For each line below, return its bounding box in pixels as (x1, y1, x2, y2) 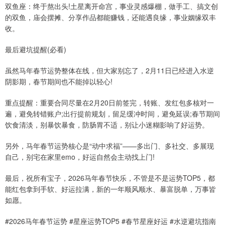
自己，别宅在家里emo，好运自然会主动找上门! (5, 151, 155, 162)
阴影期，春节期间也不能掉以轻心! (5, 76, 113, 86)
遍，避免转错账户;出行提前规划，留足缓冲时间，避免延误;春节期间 (5, 108, 220, 119)
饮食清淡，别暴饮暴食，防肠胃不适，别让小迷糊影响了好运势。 (5, 119, 209, 130)
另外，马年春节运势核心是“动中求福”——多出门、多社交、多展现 (5, 140, 214, 151)
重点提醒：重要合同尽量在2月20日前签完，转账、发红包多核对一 (5, 97, 214, 107)
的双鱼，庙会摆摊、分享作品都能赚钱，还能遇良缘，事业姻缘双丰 (5, 12, 216, 22)
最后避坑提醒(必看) (5, 44, 66, 54)
